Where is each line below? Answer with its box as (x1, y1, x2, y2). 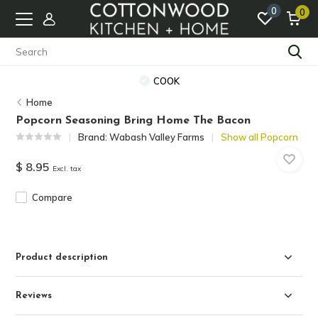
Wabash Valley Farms (109, 131, 205, 143)
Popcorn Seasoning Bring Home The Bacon (16, 115, 251, 126)
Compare (32, 192, 73, 203)
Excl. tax (53, 164, 82, 173)
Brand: (78, 131, 110, 143)
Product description (16, 253, 109, 262)
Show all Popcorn (221, 131, 299, 143)
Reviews (16, 291, 53, 300)
